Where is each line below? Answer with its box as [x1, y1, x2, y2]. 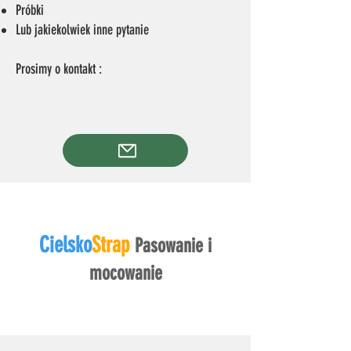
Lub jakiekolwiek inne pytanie [16, 21, 149, 38]
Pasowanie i [135, 234, 212, 257]
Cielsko [39, 232, 92, 258]
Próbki [16, 2, 44, 19]
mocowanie [89, 262, 162, 284]
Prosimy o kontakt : [16, 60, 105, 78]
